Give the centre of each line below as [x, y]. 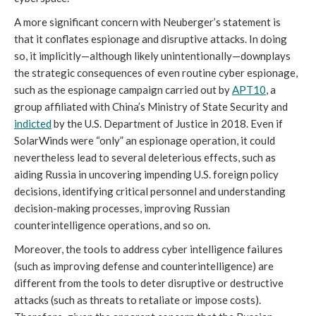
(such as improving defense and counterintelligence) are [144, 266]
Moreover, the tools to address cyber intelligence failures [148, 249]
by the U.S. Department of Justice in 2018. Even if [167, 124]
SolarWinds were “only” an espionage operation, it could [145, 141]
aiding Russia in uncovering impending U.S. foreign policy [146, 175]
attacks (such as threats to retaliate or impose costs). [138, 300]
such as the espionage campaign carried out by [123, 90]
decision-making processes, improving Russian [122, 208]
